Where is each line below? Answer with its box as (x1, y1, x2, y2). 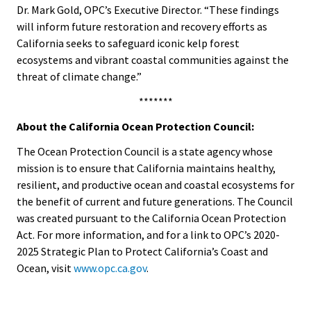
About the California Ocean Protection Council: (17, 119, 254, 133)
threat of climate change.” (17, 69, 142, 83)
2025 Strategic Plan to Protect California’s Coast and (17, 244, 268, 258)
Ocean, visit (17, 261, 74, 275)
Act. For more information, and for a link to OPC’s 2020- (17, 228, 280, 242)
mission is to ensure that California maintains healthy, (17, 161, 276, 175)
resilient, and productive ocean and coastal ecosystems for (17, 178, 294, 192)
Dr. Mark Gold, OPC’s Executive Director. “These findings (17, 3, 279, 17)
